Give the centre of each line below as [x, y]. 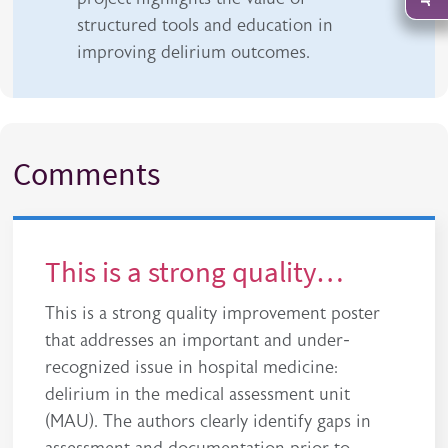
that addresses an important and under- [198, 339]
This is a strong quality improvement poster [213, 312]
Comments [87, 174]
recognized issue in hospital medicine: [192, 366]
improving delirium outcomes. [194, 51]
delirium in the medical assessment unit [198, 393]
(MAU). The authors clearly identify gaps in [208, 420]
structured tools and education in [205, 24]
